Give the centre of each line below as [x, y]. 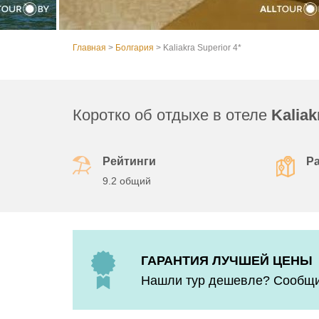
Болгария [135, 48]
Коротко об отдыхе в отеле [172, 115]
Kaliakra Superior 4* [202, 48]
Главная [89, 48]
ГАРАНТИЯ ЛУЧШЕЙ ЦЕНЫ [227, 261]
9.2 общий [127, 181]
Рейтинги [129, 162]
